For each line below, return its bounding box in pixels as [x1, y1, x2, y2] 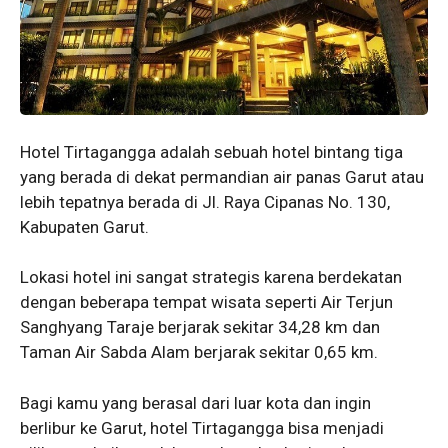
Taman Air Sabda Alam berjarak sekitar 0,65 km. [20, 342, 378, 363]
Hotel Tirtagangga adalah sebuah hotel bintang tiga [20, 141, 403, 162]
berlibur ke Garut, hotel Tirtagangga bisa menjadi [20, 417, 384, 438]
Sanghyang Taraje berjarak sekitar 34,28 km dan [20, 317, 380, 338]
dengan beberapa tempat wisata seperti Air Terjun [20, 292, 393, 313]
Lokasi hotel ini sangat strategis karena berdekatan [20, 267, 402, 288]
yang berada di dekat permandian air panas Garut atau [20, 166, 424, 187]
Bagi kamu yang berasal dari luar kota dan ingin [20, 392, 371, 413]
